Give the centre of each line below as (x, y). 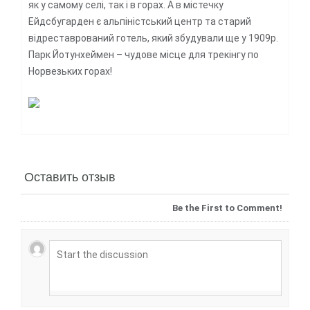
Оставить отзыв (70, 175)
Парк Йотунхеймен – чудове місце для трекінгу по (144, 54)
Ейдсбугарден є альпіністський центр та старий (140, 21)
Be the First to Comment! (227, 208)
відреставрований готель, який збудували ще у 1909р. (153, 38)
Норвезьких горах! (70, 71)
